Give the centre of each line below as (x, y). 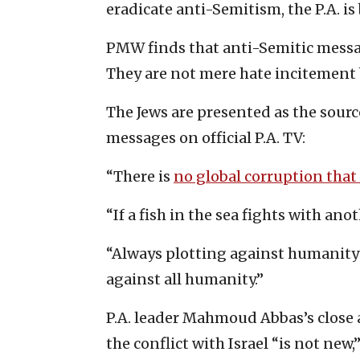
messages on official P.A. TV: (206, 138)
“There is (140, 177)
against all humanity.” (185, 280)
